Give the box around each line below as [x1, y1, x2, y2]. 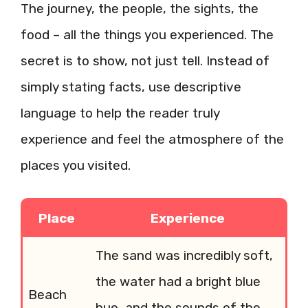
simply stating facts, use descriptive [21, 78, 241, 95]
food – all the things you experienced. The [21, 26, 274, 43]
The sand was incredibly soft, [96, 247, 273, 263]
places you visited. [21, 157, 131, 173]
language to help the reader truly [21, 104, 219, 121]
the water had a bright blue [96, 274, 261, 289]
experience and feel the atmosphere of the [21, 131, 284, 147]
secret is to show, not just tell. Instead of [21, 52, 269, 69]
